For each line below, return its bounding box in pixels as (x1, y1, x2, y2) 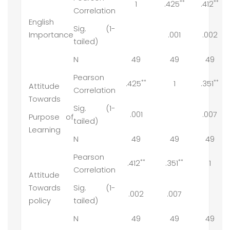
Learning (29, 125, 61, 136)
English (29, 17, 54, 28)
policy (29, 196, 51, 206)
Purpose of (29, 112, 73, 123)
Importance (29, 30, 73, 41)
